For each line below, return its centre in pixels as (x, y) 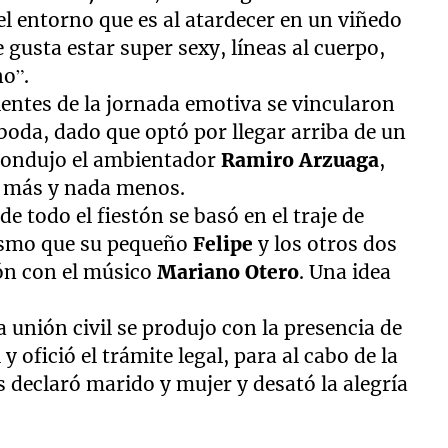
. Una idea (345, 271)
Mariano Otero (228, 271)
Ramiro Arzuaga (300, 159)
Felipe (223, 243)
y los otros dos (325, 243)
